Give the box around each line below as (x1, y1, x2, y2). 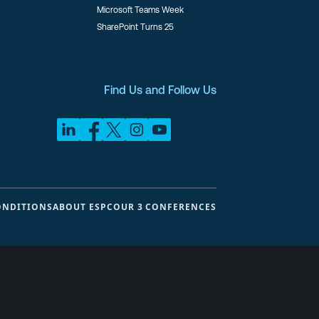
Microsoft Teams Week (96, 5, 184, 15)
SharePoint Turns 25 (96, 22, 174, 32)
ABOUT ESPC (53, 201, 113, 213)
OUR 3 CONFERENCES (113, 201, 216, 213)
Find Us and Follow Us (104, 83, 216, 96)
